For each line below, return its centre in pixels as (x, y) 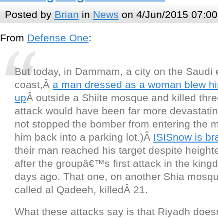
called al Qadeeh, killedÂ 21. (81, 190)
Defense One (58, 38)
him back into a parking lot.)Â (84, 137)
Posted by (29, 14)
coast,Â (34, 85)
